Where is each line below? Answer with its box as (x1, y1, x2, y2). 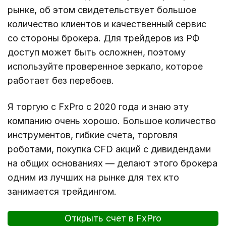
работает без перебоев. (8, 75, 114, 86)
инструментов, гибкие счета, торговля (8, 129, 178, 140)
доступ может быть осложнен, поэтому (8, 46, 186, 58)
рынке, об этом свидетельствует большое (8, 4, 196, 15)
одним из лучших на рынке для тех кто (8, 172, 179, 183)
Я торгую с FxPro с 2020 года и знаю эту (8, 101, 189, 112)
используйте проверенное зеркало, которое (8, 61, 203, 72)
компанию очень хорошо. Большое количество (8, 115, 216, 126)
